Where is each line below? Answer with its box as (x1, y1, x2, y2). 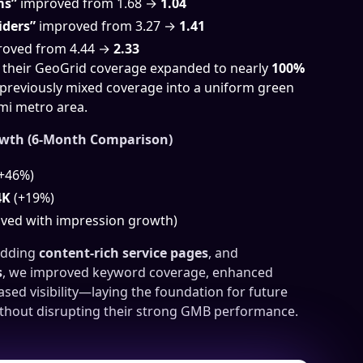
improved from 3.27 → (36, 16, 179, 35)
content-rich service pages (39, 243, 208, 262)
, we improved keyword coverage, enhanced (2, 263, 273, 281)
